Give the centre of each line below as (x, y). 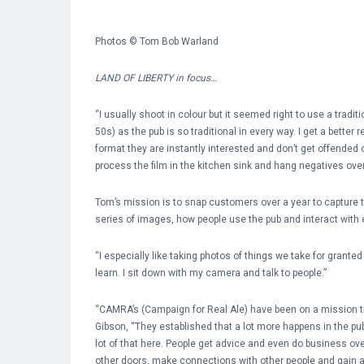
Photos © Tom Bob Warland (157, 41)
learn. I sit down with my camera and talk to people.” (211, 273)
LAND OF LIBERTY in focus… (156, 78)
